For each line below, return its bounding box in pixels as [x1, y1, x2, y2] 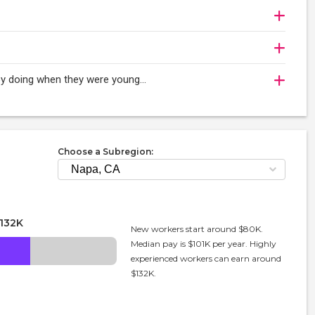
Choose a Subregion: [58, 146, 153, 157]
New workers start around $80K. [131, 224, 264, 234]
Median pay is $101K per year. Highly [131, 238, 277, 249]
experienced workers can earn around [131, 253, 282, 264]
